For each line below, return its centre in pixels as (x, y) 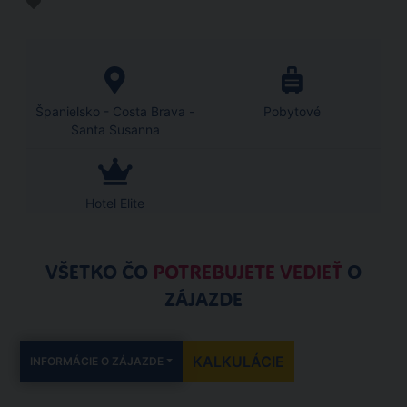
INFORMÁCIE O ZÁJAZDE (97, 361)
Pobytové (292, 111)
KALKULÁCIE (239, 362)
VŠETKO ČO (99, 273)
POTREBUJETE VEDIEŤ (250, 273)
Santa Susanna (115, 129)
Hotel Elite (115, 203)
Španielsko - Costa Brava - (115, 111)
